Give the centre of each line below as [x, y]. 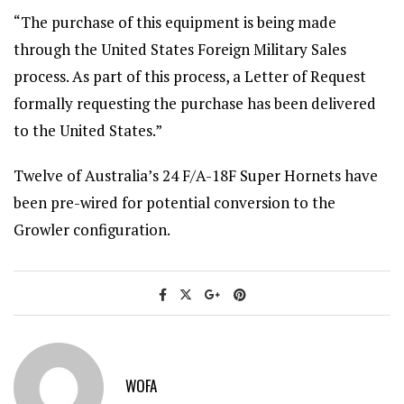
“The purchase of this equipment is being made [175, 22]
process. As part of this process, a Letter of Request [190, 76]
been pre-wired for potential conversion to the [174, 202]
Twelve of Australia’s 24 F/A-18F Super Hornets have [196, 175]
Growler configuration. [92, 230]
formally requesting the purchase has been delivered [195, 103]
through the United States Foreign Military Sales [180, 49]
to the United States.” [88, 130]
